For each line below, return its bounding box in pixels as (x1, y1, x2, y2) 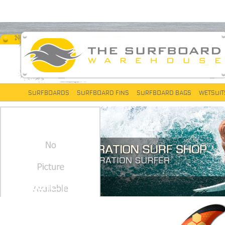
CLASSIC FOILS (5, 179, 97, 194)
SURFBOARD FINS (77, 90, 129, 97)
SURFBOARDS (28, 90, 69, 97)
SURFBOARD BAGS (137, 90, 191, 97)
